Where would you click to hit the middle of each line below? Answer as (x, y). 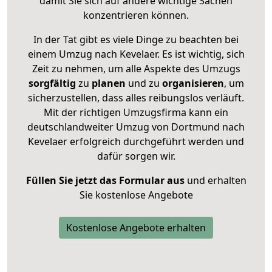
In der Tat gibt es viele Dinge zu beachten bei (136, 39)
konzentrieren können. (136, 15)
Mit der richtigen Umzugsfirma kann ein (136, 112)
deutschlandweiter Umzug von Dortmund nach (136, 127)
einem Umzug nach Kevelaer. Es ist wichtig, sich (136, 54)
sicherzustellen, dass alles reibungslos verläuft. (136, 97)
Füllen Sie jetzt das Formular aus (105, 180)
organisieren (192, 83)
